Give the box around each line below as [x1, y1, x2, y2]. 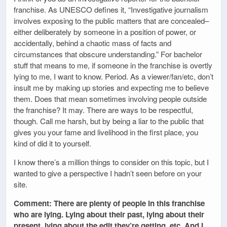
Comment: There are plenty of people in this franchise [14, 198, 205, 209]
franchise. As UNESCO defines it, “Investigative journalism [14, 4, 208, 15]
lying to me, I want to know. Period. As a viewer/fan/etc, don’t [14, 70, 213, 82]
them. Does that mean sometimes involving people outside [14, 93, 207, 104]
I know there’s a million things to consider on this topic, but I [14, 156, 209, 167]
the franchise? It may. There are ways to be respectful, [14, 104, 193, 115]
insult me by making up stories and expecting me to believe [14, 82, 209, 93]
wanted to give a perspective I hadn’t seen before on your [14, 167, 202, 178]
